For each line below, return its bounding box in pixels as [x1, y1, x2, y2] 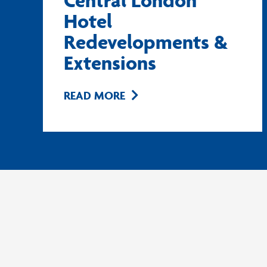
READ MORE [64, 88, 125, 103]
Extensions [64, 51, 156, 75]
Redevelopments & [64, 30, 228, 54]
